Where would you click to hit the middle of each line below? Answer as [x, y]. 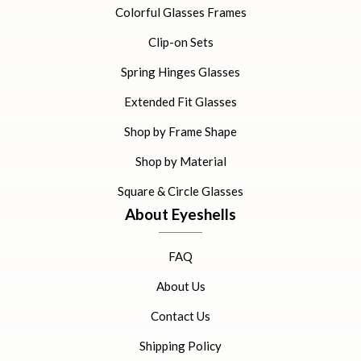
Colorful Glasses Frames [180, 12]
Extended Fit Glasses [180, 102]
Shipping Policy [180, 346]
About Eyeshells [180, 214]
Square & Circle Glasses [180, 191]
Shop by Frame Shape [180, 131]
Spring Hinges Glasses [180, 72]
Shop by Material [180, 161]
